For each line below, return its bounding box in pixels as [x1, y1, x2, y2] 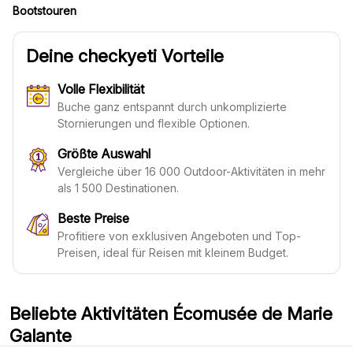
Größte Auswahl [58, 146, 150, 162]
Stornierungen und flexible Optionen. [58, 117, 250, 130]
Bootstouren [13, 4, 76, 17]
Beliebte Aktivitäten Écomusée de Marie [9, 303, 333, 324]
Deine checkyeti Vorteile [26, 46, 224, 66]
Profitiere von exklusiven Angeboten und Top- [58, 229, 301, 243]
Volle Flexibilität [58, 81, 144, 97]
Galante [9, 325, 72, 346]
